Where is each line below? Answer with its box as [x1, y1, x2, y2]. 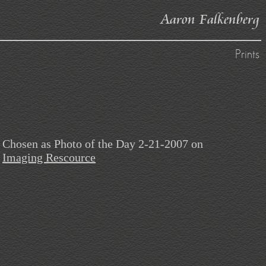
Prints [235, 47, 259, 61]
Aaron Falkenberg [161, 10, 259, 29]
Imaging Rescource [2, 151, 96, 164]
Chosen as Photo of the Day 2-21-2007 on [2, 137, 203, 150]
